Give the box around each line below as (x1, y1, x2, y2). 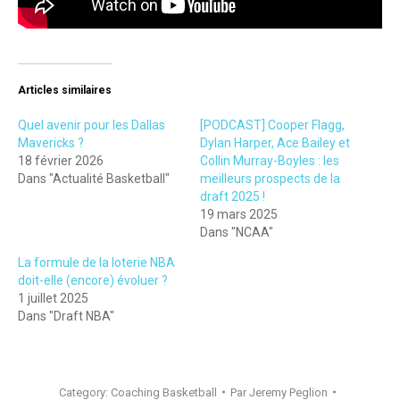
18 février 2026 (18, 153, 104, 168)
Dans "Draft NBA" (18, 308, 114, 323)
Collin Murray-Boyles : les (200, 153, 339, 168)
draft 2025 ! (200, 188, 265, 204)
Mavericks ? (18, 135, 84, 150)
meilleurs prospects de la (200, 171, 340, 186)
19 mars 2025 (200, 206, 278, 221)
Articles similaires (18, 83, 112, 96)
